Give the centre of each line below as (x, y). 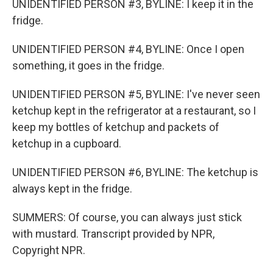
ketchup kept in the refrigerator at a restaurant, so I (134, 111)
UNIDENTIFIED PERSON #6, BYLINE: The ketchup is (135, 172)
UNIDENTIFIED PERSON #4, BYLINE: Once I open (128, 49)
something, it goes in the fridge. (88, 66)
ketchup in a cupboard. (67, 144)
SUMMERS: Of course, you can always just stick (127, 217)
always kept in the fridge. (72, 189)
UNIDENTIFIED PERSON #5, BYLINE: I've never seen (136, 94)
